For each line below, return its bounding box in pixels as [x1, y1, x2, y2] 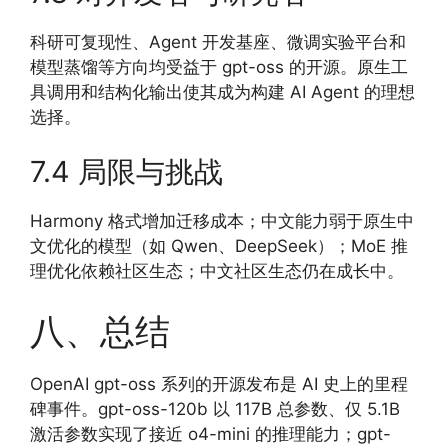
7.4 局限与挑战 [30, 154, 223, 189]
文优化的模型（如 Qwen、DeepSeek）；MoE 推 [30, 236, 408, 256]
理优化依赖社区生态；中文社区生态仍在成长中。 [30, 261, 404, 281]
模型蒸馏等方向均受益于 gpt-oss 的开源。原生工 [30, 56, 408, 77]
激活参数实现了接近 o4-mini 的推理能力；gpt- [30, 423, 391, 444]
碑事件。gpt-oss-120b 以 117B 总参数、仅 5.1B [30, 398, 400, 419]
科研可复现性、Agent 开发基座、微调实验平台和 [30, 31, 406, 52]
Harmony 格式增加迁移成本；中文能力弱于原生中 [30, 211, 414, 231]
